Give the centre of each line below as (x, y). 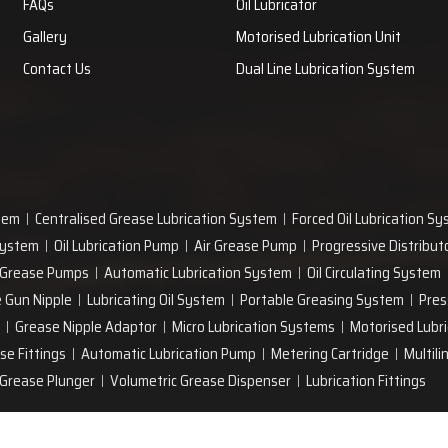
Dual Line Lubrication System (325, 69)
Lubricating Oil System (156, 300)
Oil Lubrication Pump (116, 246)
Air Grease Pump (245, 246)
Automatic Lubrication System (198, 273)
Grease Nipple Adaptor (86, 327)
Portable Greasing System (322, 300)
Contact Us (56, 69)
